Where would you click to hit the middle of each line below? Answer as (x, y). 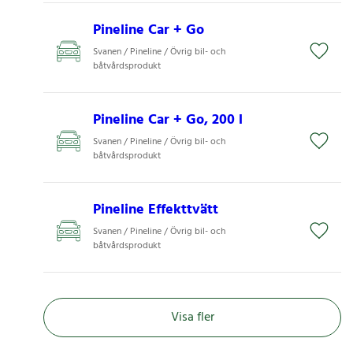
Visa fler (192, 318)
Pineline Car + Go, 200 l (168, 121)
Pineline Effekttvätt (156, 210)
